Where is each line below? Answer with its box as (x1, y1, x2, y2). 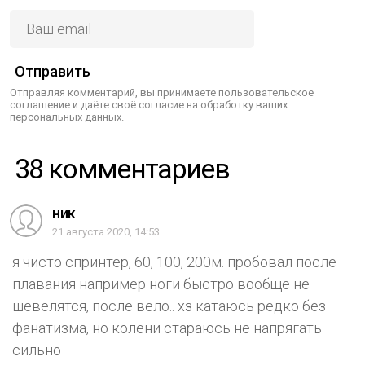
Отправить (15, 62, 90, 80)
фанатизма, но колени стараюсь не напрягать (12, 319, 322, 336)
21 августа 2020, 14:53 (52, 225, 160, 238)
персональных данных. (10, 110, 124, 123)
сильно (12, 341, 61, 358)
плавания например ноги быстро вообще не (12, 275, 310, 292)
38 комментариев (29, 152, 230, 185)
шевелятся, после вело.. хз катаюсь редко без (12, 297, 326, 314)
